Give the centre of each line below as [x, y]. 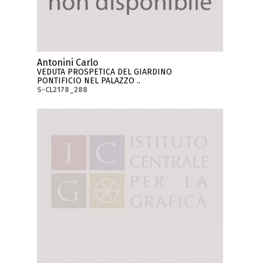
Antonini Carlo [68, 62]
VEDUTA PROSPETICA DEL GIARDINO [105, 72]
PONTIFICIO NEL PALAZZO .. [89, 80]
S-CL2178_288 [63, 90]
